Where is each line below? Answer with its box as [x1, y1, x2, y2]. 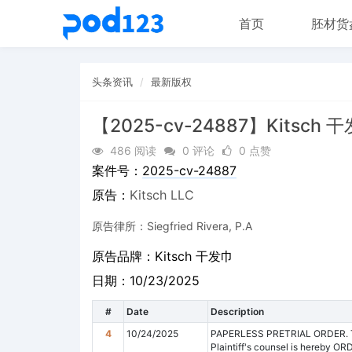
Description [211, 305, 264, 317]
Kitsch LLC [130, 187, 194, 203]
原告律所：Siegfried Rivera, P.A [92, 218, 252, 233]
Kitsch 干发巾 [155, 248, 233, 264]
